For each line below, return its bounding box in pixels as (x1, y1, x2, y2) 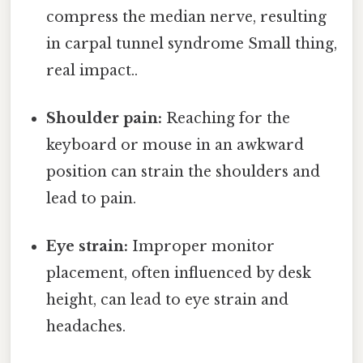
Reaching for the (162, 109, 291, 128)
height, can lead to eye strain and (46, 291, 289, 310)
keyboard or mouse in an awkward (46, 136, 305, 155)
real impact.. (46, 61, 139, 79)
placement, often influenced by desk (46, 264, 312, 283)
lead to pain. (46, 190, 137, 208)
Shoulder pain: (46, 109, 163, 128)
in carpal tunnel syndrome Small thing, (46, 34, 338, 53)
